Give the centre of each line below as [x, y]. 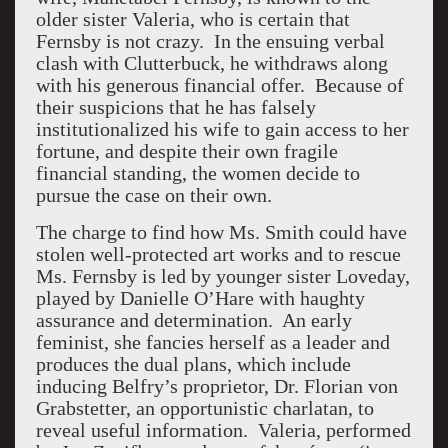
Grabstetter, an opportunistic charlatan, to [204, 408]
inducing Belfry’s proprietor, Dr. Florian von [216, 386]
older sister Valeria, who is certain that [192, 19]
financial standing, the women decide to [197, 173]
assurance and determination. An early [193, 320]
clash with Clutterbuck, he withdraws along [211, 63]
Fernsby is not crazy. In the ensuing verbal [210, 41]
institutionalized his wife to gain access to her [222, 129]
